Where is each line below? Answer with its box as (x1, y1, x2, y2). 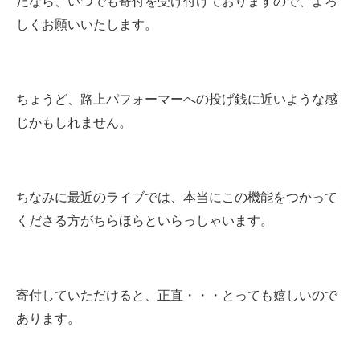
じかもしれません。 (16, 116, 132, 130)
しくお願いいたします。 (16, 18, 157, 32)
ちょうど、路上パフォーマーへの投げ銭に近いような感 (16, 92, 337, 107)
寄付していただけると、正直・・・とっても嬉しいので (16, 288, 337, 303)
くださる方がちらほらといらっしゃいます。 (16, 214, 273, 228)
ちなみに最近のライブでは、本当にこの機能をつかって (16, 190, 337, 205)
